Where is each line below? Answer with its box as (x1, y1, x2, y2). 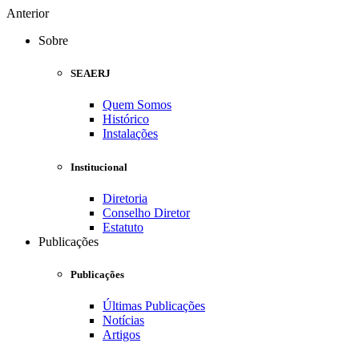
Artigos (103, 328, 140, 342)
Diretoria (103, 191, 147, 205)
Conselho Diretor (103, 205, 190, 220)
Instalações (103, 127, 158, 141)
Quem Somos (103, 98, 171, 112)
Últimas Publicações (103, 299, 205, 313)
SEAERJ (71, 67, 111, 80)
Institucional (71, 160, 127, 173)
